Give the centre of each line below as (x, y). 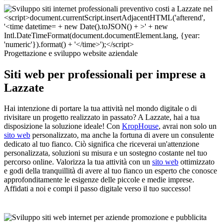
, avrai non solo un (188, 126)
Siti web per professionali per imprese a (105, 74)
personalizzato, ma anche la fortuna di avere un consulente (122, 135)
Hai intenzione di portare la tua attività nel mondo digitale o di (100, 109)
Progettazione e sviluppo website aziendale (71, 53)
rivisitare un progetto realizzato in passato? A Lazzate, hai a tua (102, 117)
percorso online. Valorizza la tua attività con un (78, 162)
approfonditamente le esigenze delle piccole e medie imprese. (99, 180)
